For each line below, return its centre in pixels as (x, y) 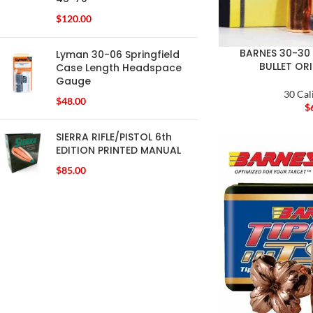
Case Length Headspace (119, 68)
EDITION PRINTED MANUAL (118, 150)
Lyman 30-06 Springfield (118, 54)
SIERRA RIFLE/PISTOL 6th (114, 137)
